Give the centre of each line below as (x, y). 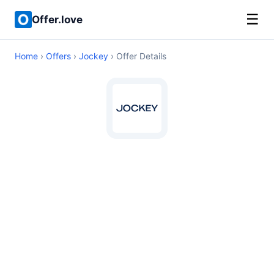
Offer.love (57, 19)
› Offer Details (137, 56)
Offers (58, 56)
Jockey (94, 56)
